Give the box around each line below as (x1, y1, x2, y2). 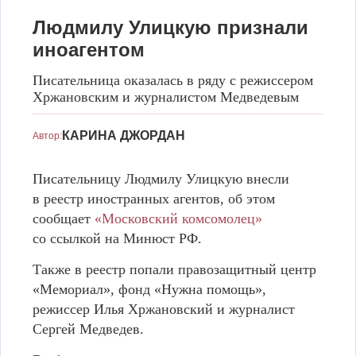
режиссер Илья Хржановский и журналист (33, 301, 295, 317)
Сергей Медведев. (33, 321, 144, 337)
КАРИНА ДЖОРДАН (62, 129, 185, 142)
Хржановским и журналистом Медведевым (33, 89, 299, 105)
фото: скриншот (138, 118, 218, 130)
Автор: (33, 130, 62, 141)
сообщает (33, 211, 95, 226)
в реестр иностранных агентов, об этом (33, 191, 275, 207)
